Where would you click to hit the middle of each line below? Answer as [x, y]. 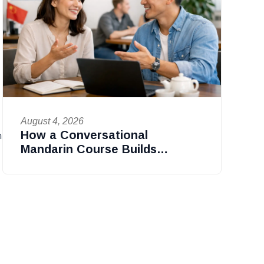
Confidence [53, 163]
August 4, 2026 [52, 121]
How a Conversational [84, 135]
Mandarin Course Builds [88, 149]
